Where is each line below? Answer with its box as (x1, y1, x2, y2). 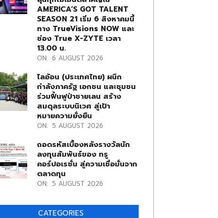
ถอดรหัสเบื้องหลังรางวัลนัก (36, 139, 130, 150)
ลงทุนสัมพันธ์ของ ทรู (36, 149, 108, 160)
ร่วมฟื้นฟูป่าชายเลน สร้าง (36, 91, 121, 102)
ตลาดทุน (36, 168, 66, 179)
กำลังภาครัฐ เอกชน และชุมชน (36, 81, 136, 92)
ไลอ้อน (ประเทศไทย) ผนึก (36, 72, 122, 82)
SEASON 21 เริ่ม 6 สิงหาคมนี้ (36, 14, 134, 24)
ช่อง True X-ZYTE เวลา (36, 33, 121, 44)
